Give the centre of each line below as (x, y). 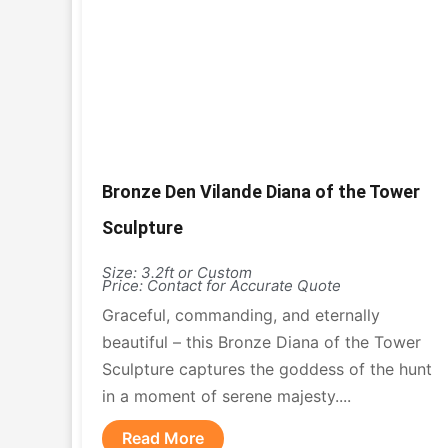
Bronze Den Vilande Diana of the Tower (261, 191)
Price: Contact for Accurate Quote (221, 285)
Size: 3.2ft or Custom (177, 272)
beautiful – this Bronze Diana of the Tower (261, 342)
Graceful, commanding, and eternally (241, 315)
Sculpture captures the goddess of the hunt (267, 369)
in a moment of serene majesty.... (226, 396)
